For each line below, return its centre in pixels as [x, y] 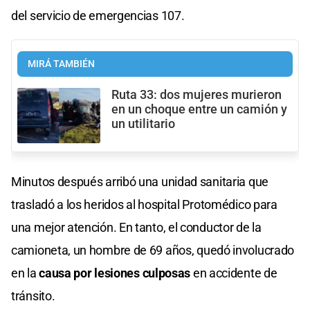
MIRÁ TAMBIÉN [61, 64]
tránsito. [33, 295]
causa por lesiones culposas [115, 273]
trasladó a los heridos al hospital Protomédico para [144, 204]
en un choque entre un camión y [199, 109]
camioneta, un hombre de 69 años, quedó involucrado [153, 250]
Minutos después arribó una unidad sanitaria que [140, 181]
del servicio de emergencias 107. [98, 15]
